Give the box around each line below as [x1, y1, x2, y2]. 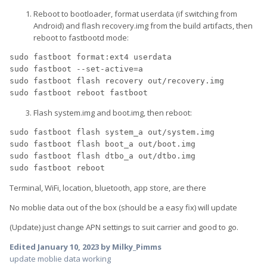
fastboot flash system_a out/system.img [29, 128, 215, 137]
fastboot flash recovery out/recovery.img [29, 76, 224, 86]
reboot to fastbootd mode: [33, 32, 129, 44]
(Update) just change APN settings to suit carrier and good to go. [10, 222, 238, 233]
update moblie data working [10, 253, 111, 265]
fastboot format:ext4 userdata [29, 52, 172, 62]
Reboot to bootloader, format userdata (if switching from [33, 8, 237, 20]
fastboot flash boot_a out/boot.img [29, 139, 195, 149]
